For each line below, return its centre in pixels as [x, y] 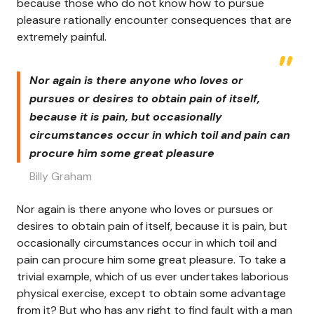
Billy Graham [61, 176]
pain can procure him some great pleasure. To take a [151, 259]
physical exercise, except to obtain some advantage [151, 293]
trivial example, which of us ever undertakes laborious [153, 276]
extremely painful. [62, 36]
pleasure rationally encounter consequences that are [154, 20]
